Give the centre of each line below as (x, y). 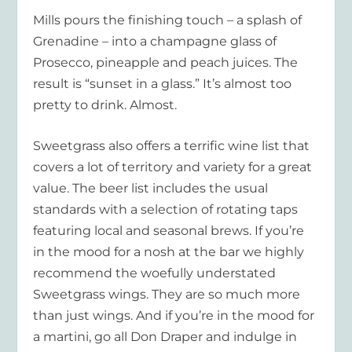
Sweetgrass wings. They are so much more (167, 295)
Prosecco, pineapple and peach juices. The (166, 62)
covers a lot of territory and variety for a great (173, 167)
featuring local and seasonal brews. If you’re (169, 231)
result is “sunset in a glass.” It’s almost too (163, 83)
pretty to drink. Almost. (105, 104)
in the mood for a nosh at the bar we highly (169, 252)
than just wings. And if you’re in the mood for (174, 316)
